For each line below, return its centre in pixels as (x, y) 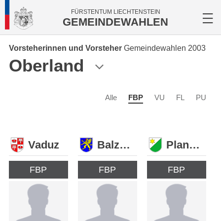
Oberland (46, 65)
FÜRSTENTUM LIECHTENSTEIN (115, 12)
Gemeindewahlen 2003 (165, 48)
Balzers (125, 145)
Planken (194, 145)
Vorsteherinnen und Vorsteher (65, 48)
